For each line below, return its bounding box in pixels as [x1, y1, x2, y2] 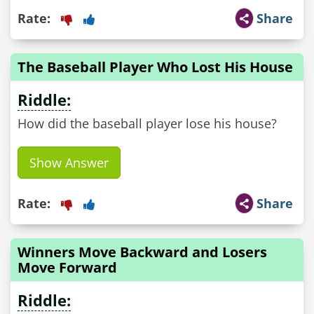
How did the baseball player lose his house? [18, 115, 277, 132]
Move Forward [18, 258, 117, 277]
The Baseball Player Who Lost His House [18, 57, 293, 76]
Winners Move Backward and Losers [18, 243, 267, 261]
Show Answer [29, 154, 109, 171]
